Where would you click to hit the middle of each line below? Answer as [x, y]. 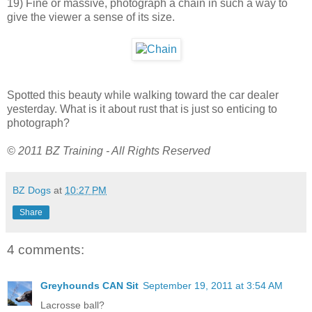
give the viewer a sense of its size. [91, 17]
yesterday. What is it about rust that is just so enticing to [142, 109]
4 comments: [46, 249]
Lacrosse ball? [72, 305]
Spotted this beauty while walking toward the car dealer [143, 95]
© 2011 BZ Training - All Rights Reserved [109, 150]
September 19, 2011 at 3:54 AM [213, 285]
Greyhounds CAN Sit [89, 285]
